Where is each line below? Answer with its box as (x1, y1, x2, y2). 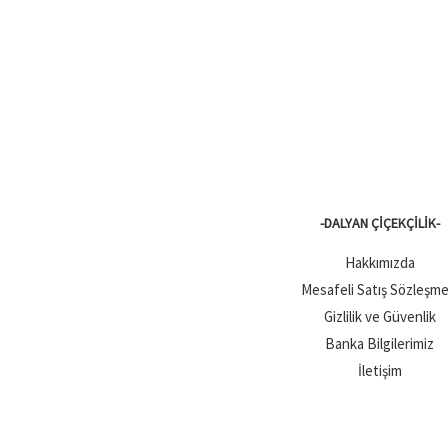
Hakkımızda (344, 253, 415, 273)
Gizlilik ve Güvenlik (323, 307, 436, 327)
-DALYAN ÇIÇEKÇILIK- (319, 214, 440, 233)
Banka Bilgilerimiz (325, 334, 434, 354)
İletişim (357, 361, 402, 381)
